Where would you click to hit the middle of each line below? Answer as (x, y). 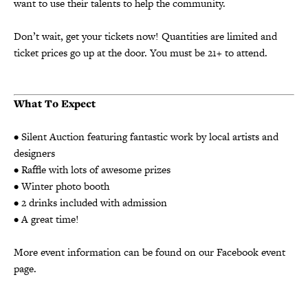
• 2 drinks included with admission (90, 202)
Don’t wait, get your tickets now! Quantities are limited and (145, 36)
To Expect (70, 103)
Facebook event (250, 252)
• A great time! (46, 219)
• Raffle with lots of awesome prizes (92, 169)
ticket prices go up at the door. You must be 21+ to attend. (141, 52)
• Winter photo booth (62, 186)
